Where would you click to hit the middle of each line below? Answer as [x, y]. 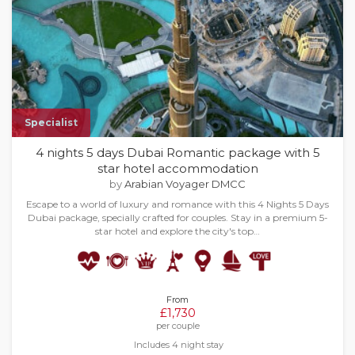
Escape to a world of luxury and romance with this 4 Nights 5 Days [177, 204]
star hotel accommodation [177, 168]
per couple [177, 326]
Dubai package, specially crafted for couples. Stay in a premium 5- [177, 218]
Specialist [51, 122]
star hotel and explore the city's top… [177, 231]
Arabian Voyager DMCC [185, 184]
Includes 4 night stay [179, 345]
